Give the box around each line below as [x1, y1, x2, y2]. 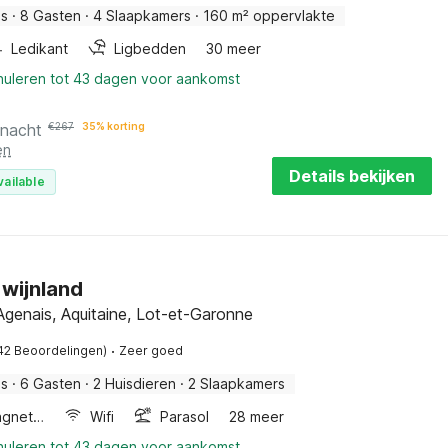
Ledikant [11, 40, 68, 57]
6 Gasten [20, 375, 81, 392]
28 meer [229, 408, 285, 425]
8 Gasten [20, 7, 81, 24]
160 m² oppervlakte [203, 7, 335, 24]
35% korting [82, 120, 145, 132]
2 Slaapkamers [188, 375, 285, 392]
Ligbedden [114, 40, 186, 57]
